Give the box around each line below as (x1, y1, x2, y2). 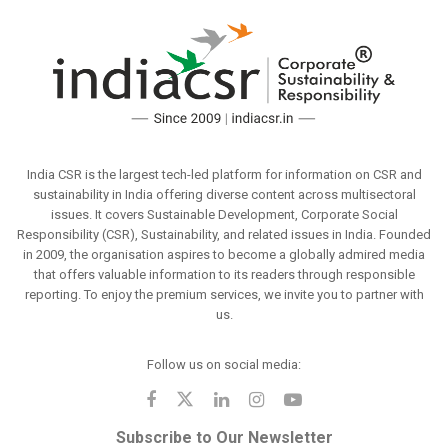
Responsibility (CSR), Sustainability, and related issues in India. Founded (17, 226, 431, 242)
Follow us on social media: (147, 356, 301, 372)
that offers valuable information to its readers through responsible (33, 266, 415, 282)
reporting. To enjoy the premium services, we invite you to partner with (24, 286, 424, 302)
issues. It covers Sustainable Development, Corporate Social (50, 206, 398, 222)
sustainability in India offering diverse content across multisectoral (32, 186, 416, 202)
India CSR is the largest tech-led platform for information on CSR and (26, 166, 422, 182)
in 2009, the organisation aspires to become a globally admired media (23, 246, 425, 262)
